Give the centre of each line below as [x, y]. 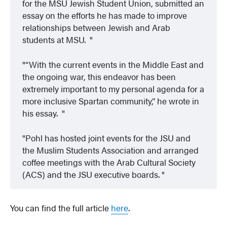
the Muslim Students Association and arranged [111, 150]
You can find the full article [61, 208]
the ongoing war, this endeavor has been [99, 77]
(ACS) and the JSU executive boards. [92, 175]
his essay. [42, 113]
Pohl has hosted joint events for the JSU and [108, 138]
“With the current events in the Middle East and [115, 65]
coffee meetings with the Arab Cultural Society [109, 162]
